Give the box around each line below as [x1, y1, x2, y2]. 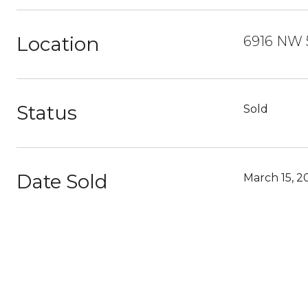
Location [16, 32, 100, 56]
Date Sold [16, 170, 108, 193]
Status [16, 101, 77, 124]
